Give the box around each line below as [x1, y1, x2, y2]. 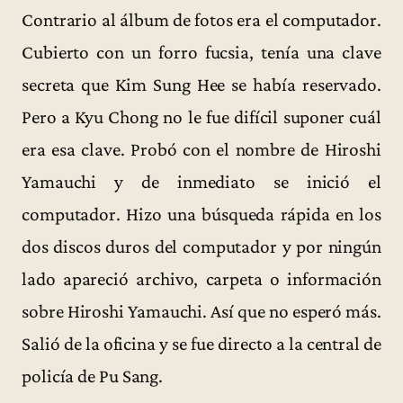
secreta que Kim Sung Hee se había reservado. [22, 73, 381, 95]
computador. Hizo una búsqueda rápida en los [22, 202, 381, 225]
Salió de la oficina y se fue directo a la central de [22, 332, 381, 354]
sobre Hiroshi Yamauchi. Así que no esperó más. [22, 300, 381, 322]
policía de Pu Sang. [22, 364, 164, 387]
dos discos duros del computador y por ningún [22, 235, 381, 257]
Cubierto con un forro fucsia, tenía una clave [22, 40, 381, 63]
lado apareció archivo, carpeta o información [22, 267, 381, 290]
